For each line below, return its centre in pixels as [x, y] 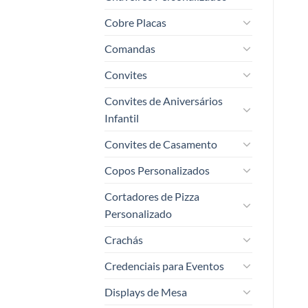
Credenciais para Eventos [164, 265]
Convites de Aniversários [164, 100]
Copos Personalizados [157, 170]
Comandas [130, 48]
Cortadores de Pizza [152, 196]
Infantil [122, 118]
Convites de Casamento [161, 144]
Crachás [124, 239]
